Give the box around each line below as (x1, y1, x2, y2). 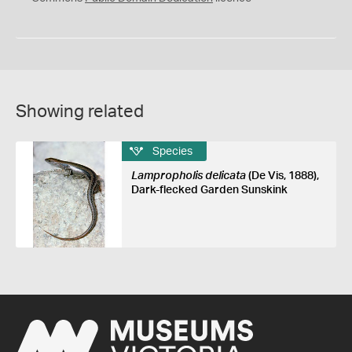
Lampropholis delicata (130, 170, 246, 181)
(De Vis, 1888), (245, 170, 319, 181)
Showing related (16, 103, 144, 120)
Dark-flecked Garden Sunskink (130, 185, 288, 196)
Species (152, 145, 192, 157)
